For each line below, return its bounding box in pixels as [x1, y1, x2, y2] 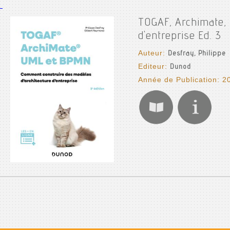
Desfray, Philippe [167, 50, 226, 57]
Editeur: [138, 62, 170, 70]
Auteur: [138, 49, 168, 57]
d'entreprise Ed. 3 [138, 31, 221, 42]
